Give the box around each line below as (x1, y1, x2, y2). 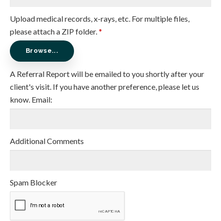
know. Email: (10, 95, 52, 105)
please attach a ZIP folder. (10, 26, 99, 36)
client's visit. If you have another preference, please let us (10, 82, 199, 92)
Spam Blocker (10, 178, 57, 187)
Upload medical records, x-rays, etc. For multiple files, (10, 13, 189, 23)
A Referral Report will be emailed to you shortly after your (10, 69, 204, 79)
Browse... (26, 47, 58, 55)
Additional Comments (10, 136, 84, 146)
